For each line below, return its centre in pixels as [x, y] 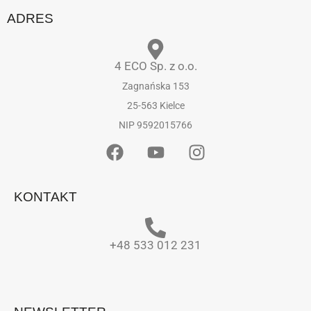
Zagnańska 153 [155, 86]
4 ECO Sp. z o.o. [155, 66]
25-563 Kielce [155, 106]
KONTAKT [45, 197]
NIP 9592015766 [155, 125]
